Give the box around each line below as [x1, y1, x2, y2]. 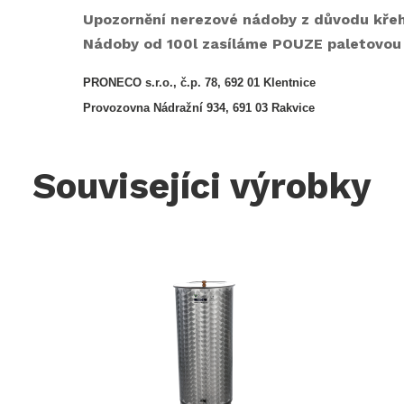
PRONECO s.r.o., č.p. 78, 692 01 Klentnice [82, 76, 316, 90]
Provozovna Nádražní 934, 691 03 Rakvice [82, 101, 315, 115]
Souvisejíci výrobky [32, 165, 372, 208]
